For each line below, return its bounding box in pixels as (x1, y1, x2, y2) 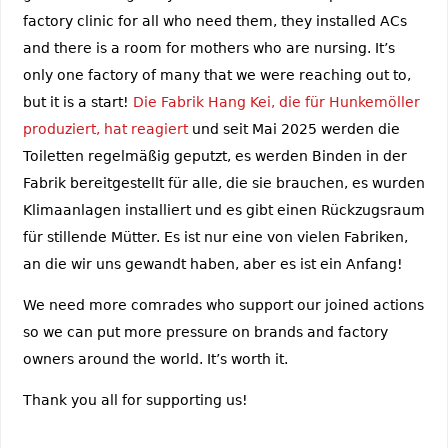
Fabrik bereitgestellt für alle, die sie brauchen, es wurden (22, 174, 425, 191)
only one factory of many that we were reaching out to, (22, 66, 411, 83)
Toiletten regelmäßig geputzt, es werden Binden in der (22, 147, 407, 164)
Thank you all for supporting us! (22, 392, 248, 409)
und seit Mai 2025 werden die (187, 120, 400, 137)
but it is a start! (22, 93, 133, 110)
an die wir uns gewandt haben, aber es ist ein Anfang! (22, 255, 403, 272)
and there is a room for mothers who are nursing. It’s (22, 39, 395, 56)
